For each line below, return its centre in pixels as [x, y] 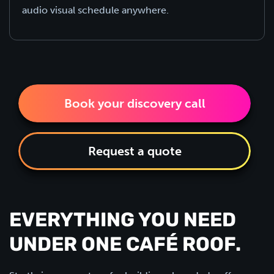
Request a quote [135, 151]
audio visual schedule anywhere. [95, 10]
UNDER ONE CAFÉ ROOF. [125, 246]
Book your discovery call [135, 103]
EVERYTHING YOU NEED [123, 221]
